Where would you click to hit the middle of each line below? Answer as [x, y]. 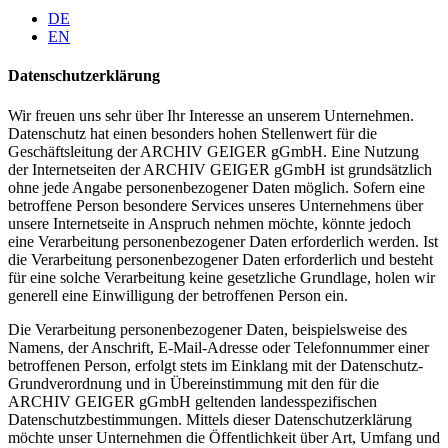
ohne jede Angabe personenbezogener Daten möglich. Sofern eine [216, 187]
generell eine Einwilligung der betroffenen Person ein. [178, 295]
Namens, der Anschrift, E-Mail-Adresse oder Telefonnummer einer [218, 347]
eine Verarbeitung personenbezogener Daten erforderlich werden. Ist [223, 241]
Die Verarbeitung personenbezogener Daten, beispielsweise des [207, 329]
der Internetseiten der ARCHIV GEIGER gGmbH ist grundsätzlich [220, 169]
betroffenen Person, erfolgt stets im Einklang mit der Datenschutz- [215, 365]
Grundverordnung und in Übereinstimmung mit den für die [193, 383]
